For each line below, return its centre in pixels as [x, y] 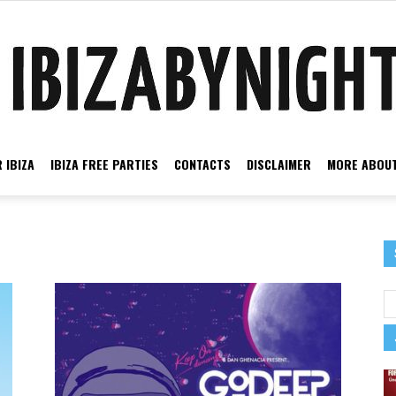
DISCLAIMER [279, 164]
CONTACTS [202, 164]
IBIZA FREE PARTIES [104, 164]
